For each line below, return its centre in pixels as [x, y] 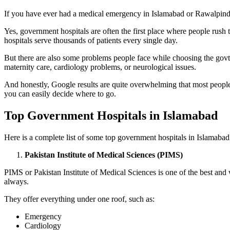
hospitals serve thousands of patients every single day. [92, 41]
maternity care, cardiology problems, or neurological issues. [100, 67]
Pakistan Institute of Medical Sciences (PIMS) [104, 155]
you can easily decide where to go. [60, 94]
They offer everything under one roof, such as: [79, 199]
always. [16, 182]
